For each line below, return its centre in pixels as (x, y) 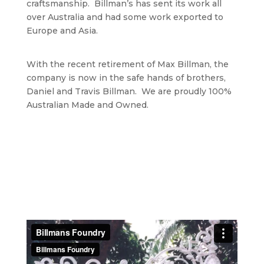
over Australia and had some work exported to (125, 17)
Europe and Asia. (62, 31)
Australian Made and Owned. (87, 105)
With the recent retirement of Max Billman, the (127, 65)
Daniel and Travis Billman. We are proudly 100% (129, 92)
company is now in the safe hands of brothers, (126, 78)
